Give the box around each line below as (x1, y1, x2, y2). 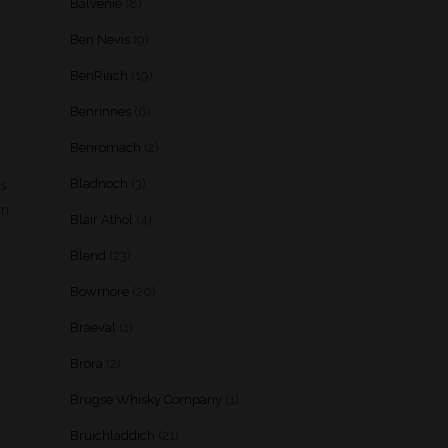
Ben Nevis (70, 32, 130, 47)
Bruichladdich (70, 428, 155, 443)
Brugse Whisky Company (70, 392, 222, 407)
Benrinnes (70, 104, 131, 119)
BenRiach (70, 68, 128, 83)
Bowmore (70, 284, 129, 299)
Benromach (70, 140, 141, 155)
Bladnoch (70, 176, 128, 191)
